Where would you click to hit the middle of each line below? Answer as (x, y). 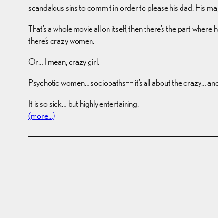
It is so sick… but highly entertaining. (84, 103)
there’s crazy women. (62, 40)
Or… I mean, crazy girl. (64, 61)
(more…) (42, 115)
